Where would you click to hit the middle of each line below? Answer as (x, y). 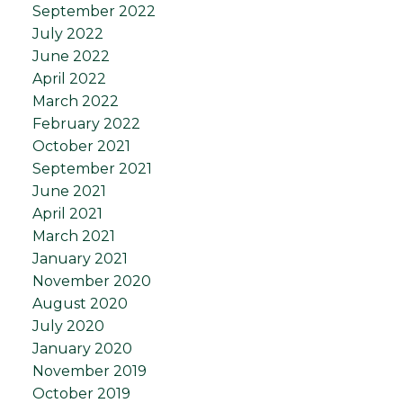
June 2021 (69, 191)
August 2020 (80, 303)
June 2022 (71, 56)
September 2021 (92, 168)
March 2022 (75, 101)
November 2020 (91, 281)
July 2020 (68, 326)
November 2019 (89, 371)
